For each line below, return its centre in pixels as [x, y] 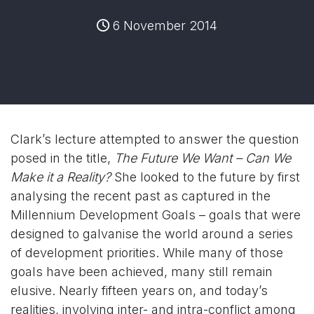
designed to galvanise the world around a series [152, 233]
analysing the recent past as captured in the [141, 196]
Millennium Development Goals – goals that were [156, 214]
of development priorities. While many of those [147, 252]
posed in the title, [62, 158]
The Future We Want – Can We [203, 158]
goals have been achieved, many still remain [142, 271]
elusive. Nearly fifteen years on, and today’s [139, 290]
